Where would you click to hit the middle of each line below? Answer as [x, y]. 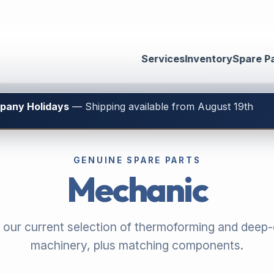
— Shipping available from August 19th [161, 106]
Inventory [208, 58]
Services [163, 58]
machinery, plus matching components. [137, 245]
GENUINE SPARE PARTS [137, 160]
